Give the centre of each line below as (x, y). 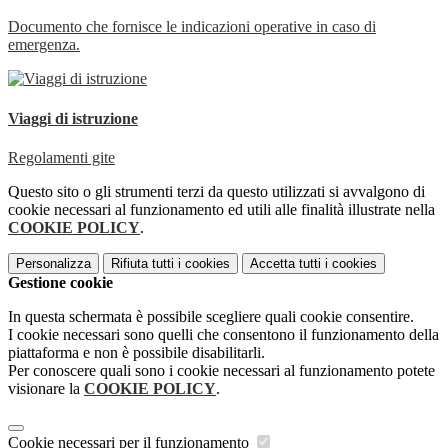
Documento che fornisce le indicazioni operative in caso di (192, 27)
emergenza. (44, 45)
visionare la (46, 388)
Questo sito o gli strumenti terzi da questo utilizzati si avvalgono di (216, 191)
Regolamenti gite (61, 157)
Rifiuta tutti (142, 263)
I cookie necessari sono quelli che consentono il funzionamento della (223, 334)
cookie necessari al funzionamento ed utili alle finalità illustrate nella (221, 209)
